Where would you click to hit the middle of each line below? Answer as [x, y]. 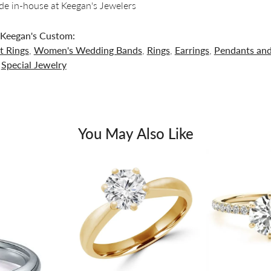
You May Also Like [135, 133]
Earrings [192, 50]
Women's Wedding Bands [88, 50]
